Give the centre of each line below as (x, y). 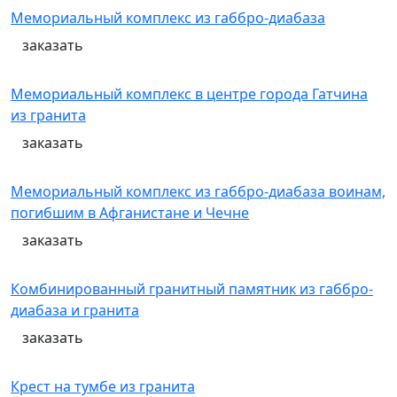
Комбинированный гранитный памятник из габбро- (192, 289)
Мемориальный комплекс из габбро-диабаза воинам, (198, 191)
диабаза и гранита (75, 310)
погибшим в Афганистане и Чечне (130, 213)
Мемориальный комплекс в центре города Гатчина (189, 94)
